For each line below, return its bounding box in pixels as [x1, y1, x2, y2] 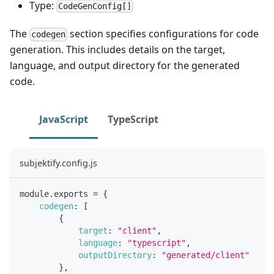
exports [54, 189, 88, 199]
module [20, 189, 49, 199]
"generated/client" [161, 250, 250, 261]
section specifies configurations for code [67, 27, 259, 41]
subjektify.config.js [20, 157, 97, 169]
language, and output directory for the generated [10, 59, 240, 73]
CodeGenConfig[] [58, 1, 132, 12]
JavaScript [39, 113, 88, 127]
